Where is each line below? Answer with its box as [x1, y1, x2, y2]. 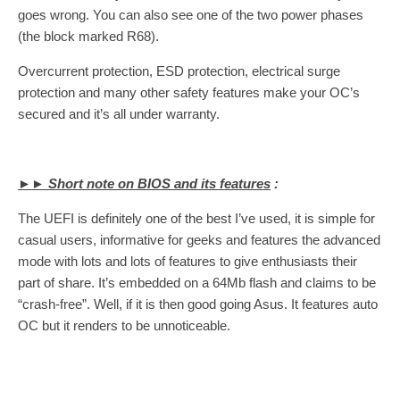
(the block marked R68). [18, 28, 159, 44]
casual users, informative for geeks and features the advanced [18, 231, 380, 247]
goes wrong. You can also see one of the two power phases [18, 6, 363, 22]
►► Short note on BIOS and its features [18, 175, 271, 191]
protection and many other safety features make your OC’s [18, 84, 360, 100]
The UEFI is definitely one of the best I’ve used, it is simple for [18, 210, 375, 226]
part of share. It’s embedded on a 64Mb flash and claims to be [18, 274, 376, 290]
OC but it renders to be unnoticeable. [18, 317, 230, 333]
